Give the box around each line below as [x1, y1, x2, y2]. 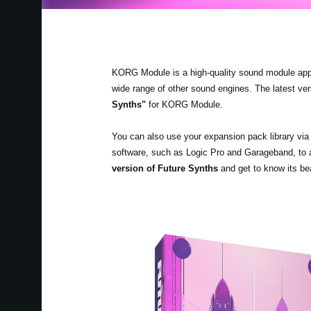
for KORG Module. [145, 99, 223, 110]
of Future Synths [146, 162, 218, 174]
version [111, 162, 144, 174]
